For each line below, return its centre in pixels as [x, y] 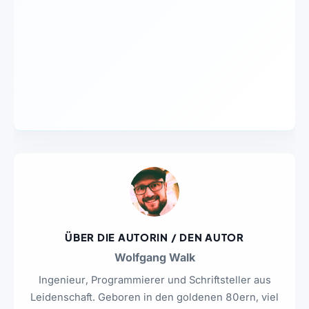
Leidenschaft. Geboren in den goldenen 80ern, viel [154, 297]
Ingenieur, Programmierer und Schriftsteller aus [154, 280]
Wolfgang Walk [154, 257]
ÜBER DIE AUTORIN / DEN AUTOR [154, 237]
